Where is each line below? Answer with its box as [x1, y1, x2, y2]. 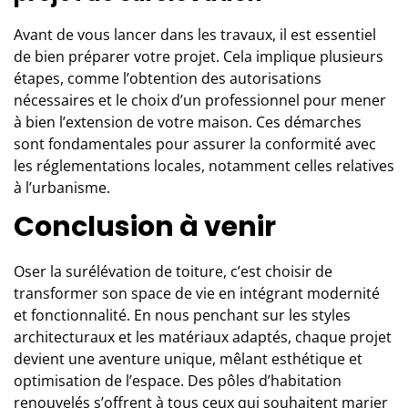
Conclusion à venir [14, 207, 276, 246]
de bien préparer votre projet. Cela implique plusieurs [14, 46, 383, 66]
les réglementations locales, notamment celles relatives [14, 155, 394, 176]
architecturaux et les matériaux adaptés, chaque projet [14, 326, 392, 347]
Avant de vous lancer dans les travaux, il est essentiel [14, 24, 376, 45]
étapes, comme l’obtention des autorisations [14, 67, 321, 88]
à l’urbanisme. [14, 177, 110, 198]
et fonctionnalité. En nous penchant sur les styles [14, 304, 351, 325]
